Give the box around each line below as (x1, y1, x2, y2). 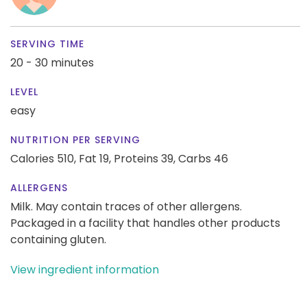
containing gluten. (10, 231, 106, 247)
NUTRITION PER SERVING (10, 132, 140, 147)
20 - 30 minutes (10, 54, 94, 71)
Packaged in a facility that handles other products (10, 214, 280, 231)
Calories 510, (10, 150, 79, 167)
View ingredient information (10, 261, 159, 278)
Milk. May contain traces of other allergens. (10, 198, 242, 214)
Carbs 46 (178, 150, 228, 167)
